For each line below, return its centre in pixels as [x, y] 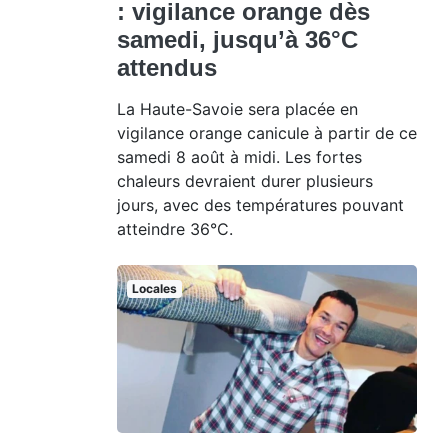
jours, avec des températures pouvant [260, 204]
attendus [167, 67]
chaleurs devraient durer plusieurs [245, 180]
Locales [154, 288]
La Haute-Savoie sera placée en [237, 108]
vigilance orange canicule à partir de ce [267, 132]
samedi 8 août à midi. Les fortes [239, 156]
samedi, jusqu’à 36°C [237, 39]
